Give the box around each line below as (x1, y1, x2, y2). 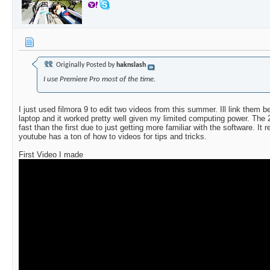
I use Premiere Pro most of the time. (43, 75, 155, 84)
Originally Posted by (54, 61, 116, 69)
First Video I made (19, 150, 83, 160)
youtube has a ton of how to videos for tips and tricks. (19, 132, 207, 142)
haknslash (116, 61, 146, 69)
